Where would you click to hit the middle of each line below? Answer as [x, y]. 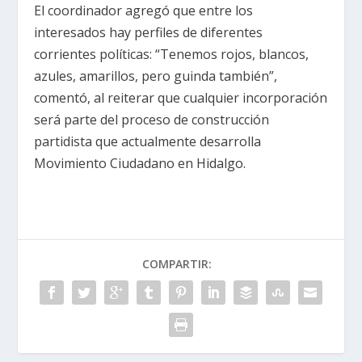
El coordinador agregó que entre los [144, 11]
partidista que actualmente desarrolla [148, 142]
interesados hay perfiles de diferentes [149, 33]
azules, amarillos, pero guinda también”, [156, 76]
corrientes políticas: [95, 55]
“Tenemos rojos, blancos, [232, 55]
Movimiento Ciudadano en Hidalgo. [140, 164]
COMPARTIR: [177, 264]
